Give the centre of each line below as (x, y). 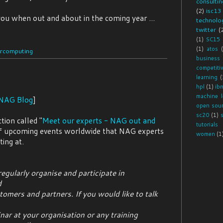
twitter (206, 30)
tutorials (207, 125)
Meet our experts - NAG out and (99, 121)
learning (207, 77)
